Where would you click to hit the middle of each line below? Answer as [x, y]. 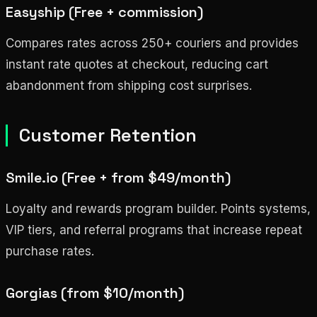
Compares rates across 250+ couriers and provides [152, 43]
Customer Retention [108, 135]
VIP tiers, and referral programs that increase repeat [154, 230]
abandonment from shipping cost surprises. [129, 85]
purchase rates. [50, 251]
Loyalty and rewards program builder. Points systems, [158, 208]
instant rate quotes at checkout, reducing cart [137, 64]
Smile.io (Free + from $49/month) [118, 177]
